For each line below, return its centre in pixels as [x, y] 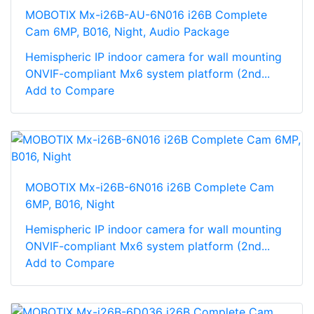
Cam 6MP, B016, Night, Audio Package [127, 32]
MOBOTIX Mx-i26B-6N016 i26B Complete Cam [150, 187]
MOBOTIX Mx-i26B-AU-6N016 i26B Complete [146, 15]
